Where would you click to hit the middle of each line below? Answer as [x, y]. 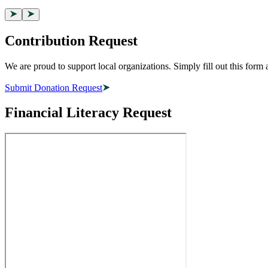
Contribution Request [71, 40]
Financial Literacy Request [88, 113]
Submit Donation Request [54, 87]
